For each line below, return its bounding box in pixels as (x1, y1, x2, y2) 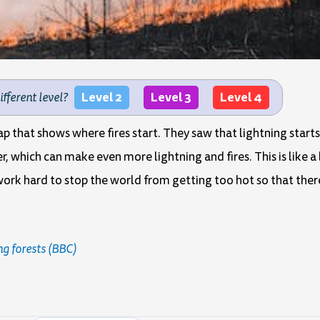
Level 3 (150, 87, 191, 106)
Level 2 (81, 87, 122, 106)
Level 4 (219, 87, 262, 106)
